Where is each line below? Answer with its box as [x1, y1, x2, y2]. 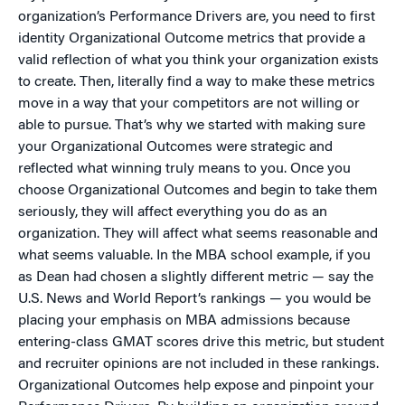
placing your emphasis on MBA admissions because [18, 314, 350, 329]
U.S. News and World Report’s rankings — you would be [18, 292, 371, 307]
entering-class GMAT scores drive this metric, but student [18, 335, 384, 351]
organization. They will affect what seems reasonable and [18, 227, 378, 242]
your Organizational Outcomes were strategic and [18, 140, 333, 155]
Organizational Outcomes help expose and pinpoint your [18, 379, 374, 394]
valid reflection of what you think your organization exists [18, 53, 379, 69]
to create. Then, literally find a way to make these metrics [18, 75, 375, 90]
